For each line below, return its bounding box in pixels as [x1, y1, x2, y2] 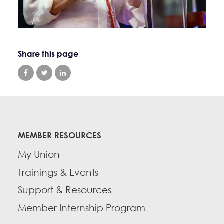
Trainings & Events [18, 166, 98, 178]
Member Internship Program [18, 202, 145, 213]
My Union [18, 148, 60, 160]
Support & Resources [18, 184, 111, 196]
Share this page [18, 49, 78, 59]
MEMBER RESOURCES [18, 130, 101, 141]
